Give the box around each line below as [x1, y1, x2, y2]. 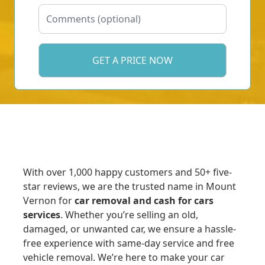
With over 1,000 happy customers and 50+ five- [23, 166, 232, 179]
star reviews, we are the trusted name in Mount [23, 180, 236, 193]
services [23, 208, 60, 222]
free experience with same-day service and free [23, 237, 234, 250]
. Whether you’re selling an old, [60, 208, 198, 222]
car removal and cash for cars [75, 194, 214, 208]
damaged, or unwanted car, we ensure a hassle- [23, 222, 236, 236]
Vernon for [23, 194, 75, 208]
